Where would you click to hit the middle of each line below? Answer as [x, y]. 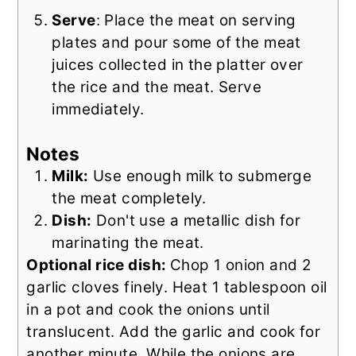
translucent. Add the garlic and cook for [174, 332]
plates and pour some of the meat [176, 43]
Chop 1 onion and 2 [240, 265]
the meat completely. [129, 199]
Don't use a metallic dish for [196, 221]
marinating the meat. [128, 243]
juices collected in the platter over [178, 65]
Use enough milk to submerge [200, 176]
